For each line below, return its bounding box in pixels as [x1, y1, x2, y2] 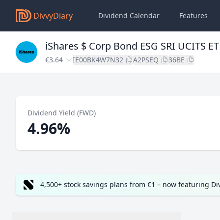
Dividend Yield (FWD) [27, 108, 96, 117]
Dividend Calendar [98, 11, 160, 20]
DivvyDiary [33, 10, 73, 21]
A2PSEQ [133, 55, 159, 64]
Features [179, 11, 208, 20]
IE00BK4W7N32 [73, 55, 123, 64]
